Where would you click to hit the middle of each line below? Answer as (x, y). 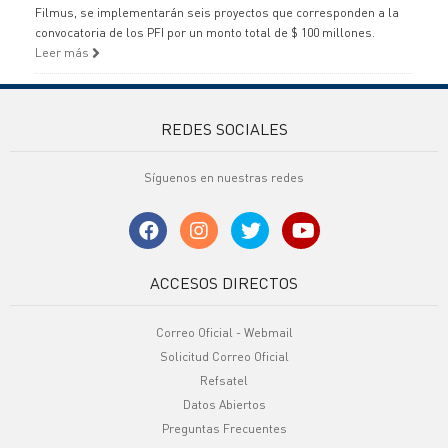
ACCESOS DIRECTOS (224, 282)
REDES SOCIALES (224, 128)
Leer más (63, 52)
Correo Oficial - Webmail (224, 332)
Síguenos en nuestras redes (224, 177)
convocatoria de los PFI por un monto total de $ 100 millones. (205, 32)
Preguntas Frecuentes (224, 428)
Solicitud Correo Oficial (224, 356)
